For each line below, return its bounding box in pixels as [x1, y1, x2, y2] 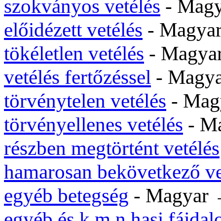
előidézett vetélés [4, 18, 143, 41]
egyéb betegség [4, 184, 129, 207]
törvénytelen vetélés [4, 89, 166, 112]
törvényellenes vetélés [4, 113, 183, 136]
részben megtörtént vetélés [4, 137, 220, 159]
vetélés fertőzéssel [4, 66, 151, 88]
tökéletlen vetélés [4, 42, 144, 65]
